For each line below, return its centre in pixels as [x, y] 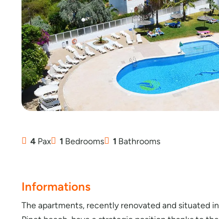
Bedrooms [84, 141]
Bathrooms [139, 141]
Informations [56, 186]
